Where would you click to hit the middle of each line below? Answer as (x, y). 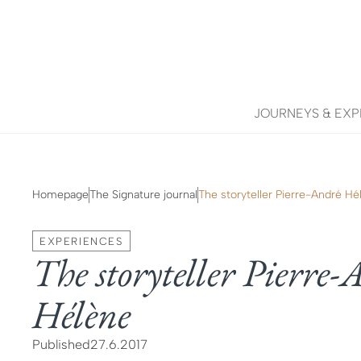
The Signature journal (143, 195)
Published (61, 344)
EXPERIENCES (81, 241)
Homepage (60, 195)
